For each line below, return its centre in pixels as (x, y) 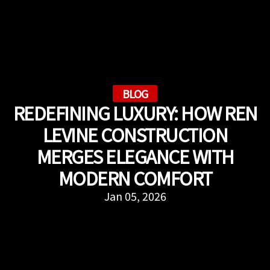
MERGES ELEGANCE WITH (135, 156)
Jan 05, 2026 (135, 196)
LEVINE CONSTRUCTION (135, 134)
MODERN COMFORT (135, 177)
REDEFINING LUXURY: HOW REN (135, 112)
